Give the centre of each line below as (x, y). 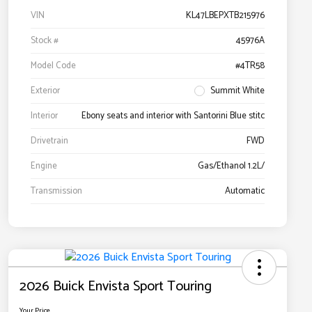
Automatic (245, 192)
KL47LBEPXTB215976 (225, 16)
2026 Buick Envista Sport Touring (116, 287)
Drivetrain (49, 141)
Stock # (45, 41)
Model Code (53, 66)
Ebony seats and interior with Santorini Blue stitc (173, 116)
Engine (44, 166)
